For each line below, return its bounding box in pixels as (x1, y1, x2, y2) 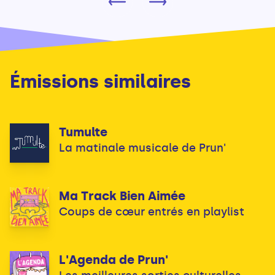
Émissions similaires (10, 69, 191, 93)
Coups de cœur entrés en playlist (59, 204, 244, 219)
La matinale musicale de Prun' (59, 141, 226, 155)
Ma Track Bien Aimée (59, 188, 185, 203)
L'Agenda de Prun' (59, 252, 168, 267)
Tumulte (59, 124, 107, 139)
